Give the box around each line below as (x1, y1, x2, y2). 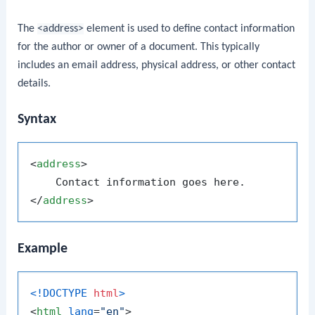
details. (18, 77, 51, 89)
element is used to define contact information (84, 22, 295, 34)
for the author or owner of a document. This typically (18, 41, 260, 53)
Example (18, 242, 68, 257)
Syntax (18, 112, 57, 127)
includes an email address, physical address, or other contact (18, 59, 296, 71)
